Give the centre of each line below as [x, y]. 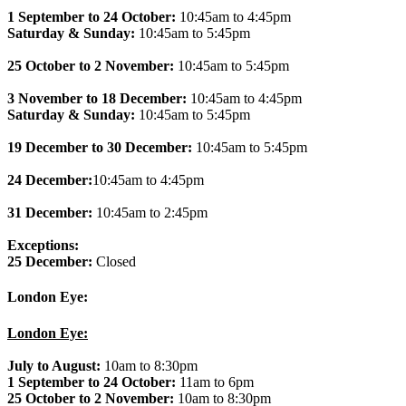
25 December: [50, 262]
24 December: [50, 180]
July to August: [54, 365]
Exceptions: [43, 246]
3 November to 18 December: [97, 99]
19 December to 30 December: [100, 148]
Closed [114, 262]
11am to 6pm [215, 382]
